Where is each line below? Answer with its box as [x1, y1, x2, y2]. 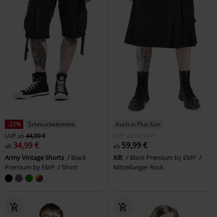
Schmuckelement [28, 120, 75, 129]
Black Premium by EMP [130, 153, 198, 162]
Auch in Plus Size [116, 120, 161, 129]
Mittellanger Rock [113, 163, 164, 172]
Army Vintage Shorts [5, 153, 65, 162]
